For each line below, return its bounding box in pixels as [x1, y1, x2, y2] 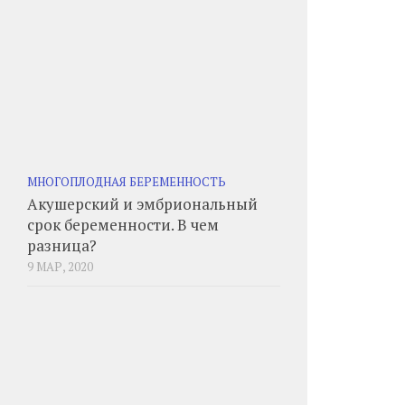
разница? [27, 235, 97, 256]
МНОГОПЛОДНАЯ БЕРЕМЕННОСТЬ [27, 174, 226, 190]
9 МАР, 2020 [27, 259, 93, 275]
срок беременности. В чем [27, 214, 219, 235]
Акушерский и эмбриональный [27, 193, 258, 214]
